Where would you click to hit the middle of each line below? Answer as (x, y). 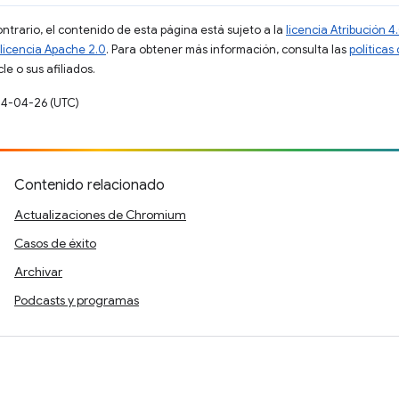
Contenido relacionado (90, 185)
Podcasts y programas (77, 300)
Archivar (38, 272)
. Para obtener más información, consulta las (228, 49)
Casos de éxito (55, 243)
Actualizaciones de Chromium (100, 215)
